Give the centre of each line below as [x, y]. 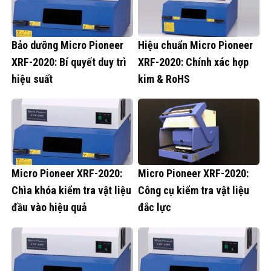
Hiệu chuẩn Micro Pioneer [195, 45]
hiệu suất [32, 79]
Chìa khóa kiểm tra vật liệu [71, 191]
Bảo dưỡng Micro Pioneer [67, 45]
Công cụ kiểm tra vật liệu [194, 191]
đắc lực [155, 207]
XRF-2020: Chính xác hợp [193, 62]
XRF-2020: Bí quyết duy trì [69, 62]
